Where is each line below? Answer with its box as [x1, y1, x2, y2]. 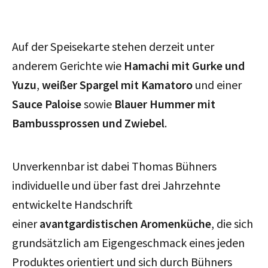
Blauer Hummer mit [114, 96, 215, 111]
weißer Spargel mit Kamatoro [42, 77, 193, 92]
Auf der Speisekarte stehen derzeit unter [12, 38, 214, 54]
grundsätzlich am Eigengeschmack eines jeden [12, 234, 245, 250]
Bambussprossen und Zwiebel [12, 115, 165, 130]
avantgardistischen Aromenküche [39, 215, 211, 231]
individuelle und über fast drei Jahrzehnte [12, 177, 220, 193]
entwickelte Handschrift [12, 196, 133, 212]
